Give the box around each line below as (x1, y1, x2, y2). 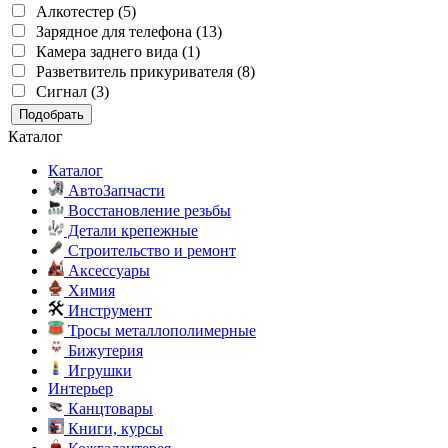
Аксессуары (64, 262, 150, 279)
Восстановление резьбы (64, 202, 231, 219)
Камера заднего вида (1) (36, 43, 200, 60)
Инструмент (64, 302, 152, 319)
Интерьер (48, 380, 113, 397)
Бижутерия (64, 342, 143, 359)
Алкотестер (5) (36, 3, 136, 20)
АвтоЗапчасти (64, 182, 165, 199)
